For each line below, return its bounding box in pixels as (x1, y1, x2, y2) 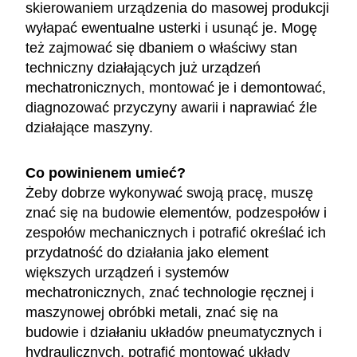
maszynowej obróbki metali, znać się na (25, 304, 278, 320)
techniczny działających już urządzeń (25, 59, 261, 76)
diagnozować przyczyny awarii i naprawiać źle (25, 99, 317, 116)
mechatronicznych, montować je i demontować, (25, 79, 326, 96)
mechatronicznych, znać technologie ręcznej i (25, 284, 314, 300)
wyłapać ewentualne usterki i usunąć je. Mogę (25, 19, 317, 36)
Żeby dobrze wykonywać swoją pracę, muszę (25, 184, 313, 201)
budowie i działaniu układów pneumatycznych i (25, 324, 322, 340)
